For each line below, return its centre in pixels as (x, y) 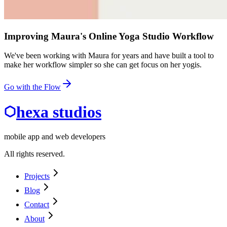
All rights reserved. (34, 154)
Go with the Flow (32, 87)
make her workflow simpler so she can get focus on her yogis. (103, 65)
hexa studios (59, 112)
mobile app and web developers (55, 137)
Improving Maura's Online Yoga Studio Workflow (109, 36)
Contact (37, 205)
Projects (37, 176)
